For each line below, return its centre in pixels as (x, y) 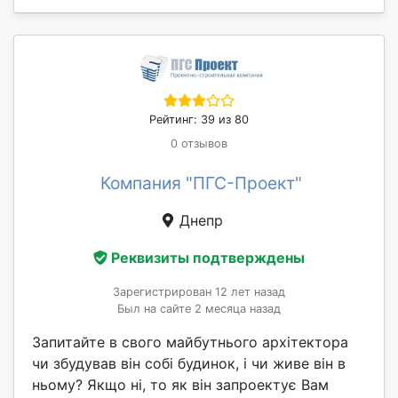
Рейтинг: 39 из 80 (199, 120)
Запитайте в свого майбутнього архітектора (190, 342)
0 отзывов (199, 144)
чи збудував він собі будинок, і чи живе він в (189, 363)
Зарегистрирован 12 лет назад (199, 291)
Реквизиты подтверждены (208, 257)
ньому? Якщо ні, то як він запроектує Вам (180, 384)
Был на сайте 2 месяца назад (199, 308)
